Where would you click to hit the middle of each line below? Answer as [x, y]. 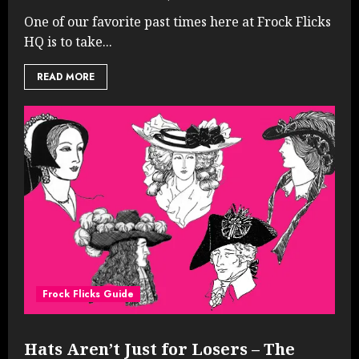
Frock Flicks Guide [88, 294]
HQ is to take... [68, 41]
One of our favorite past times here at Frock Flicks [177, 21]
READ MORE [66, 77]
